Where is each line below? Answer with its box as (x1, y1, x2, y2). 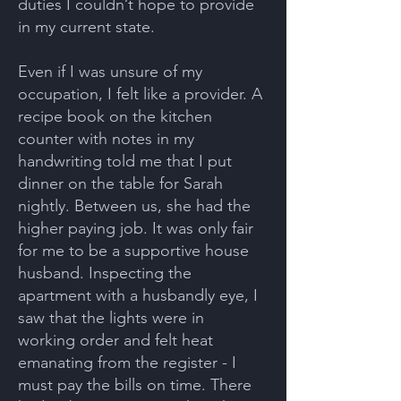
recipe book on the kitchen (18, 107, 212, 126)
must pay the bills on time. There (18, 375, 252, 395)
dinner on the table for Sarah (18, 174, 223, 193)
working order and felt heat (18, 330, 213, 350)
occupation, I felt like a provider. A (18, 84, 262, 104)
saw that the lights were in (18, 308, 204, 328)
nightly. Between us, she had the (18, 196, 251, 216)
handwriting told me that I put (18, 151, 232, 171)
